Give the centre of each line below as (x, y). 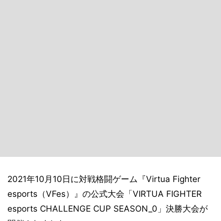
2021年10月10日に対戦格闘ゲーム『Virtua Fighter (104, 179)
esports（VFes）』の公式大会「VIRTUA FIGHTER (105, 194)
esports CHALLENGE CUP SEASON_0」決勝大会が (108, 209)
